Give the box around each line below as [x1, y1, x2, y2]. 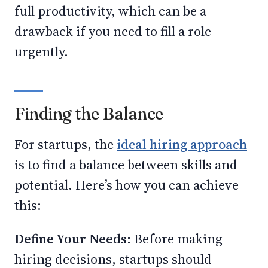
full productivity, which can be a [14, 2, 206, 20]
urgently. [14, 42, 71, 60]
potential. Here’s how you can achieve [14, 176, 239, 194]
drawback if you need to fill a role [14, 22, 211, 40]
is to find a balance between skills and [14, 156, 237, 173]
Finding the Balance [14, 103, 164, 124]
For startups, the [14, 135, 117, 153]
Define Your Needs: [14, 230, 134, 248]
